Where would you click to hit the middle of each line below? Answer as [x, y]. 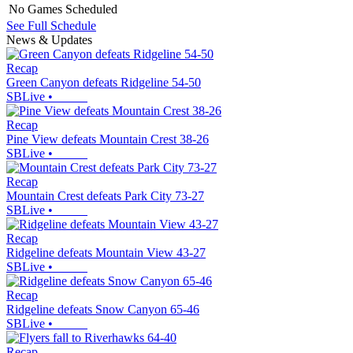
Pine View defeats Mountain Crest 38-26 [108, 139]
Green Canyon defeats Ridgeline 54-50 [104, 82]
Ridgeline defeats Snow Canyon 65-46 [103, 309]
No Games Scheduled [63, 9]
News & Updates [49, 39]
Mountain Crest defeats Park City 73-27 [105, 195]
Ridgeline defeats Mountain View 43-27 [106, 252]
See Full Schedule [51, 25]
